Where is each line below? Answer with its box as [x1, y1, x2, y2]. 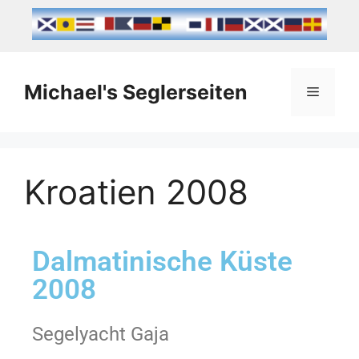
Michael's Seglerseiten [24, 80, 248, 105]
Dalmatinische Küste [32, 245, 292, 279]
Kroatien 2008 [24, 171, 248, 213]
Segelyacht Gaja [32, 323, 169, 346]
